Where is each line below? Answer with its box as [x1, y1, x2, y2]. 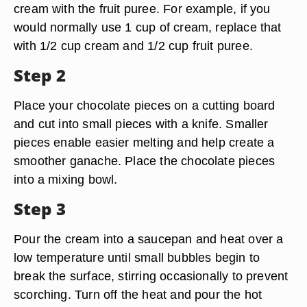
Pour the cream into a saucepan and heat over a [14, 232, 284, 246]
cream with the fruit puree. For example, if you [14, 1, 271, 16]
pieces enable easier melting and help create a [14, 135, 275, 149]
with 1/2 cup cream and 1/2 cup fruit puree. [14, 38, 253, 53]
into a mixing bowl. [14, 172, 118, 186]
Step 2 [14, 64, 66, 86]
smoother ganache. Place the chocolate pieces [14, 153, 275, 168]
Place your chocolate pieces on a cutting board [14, 98, 275, 112]
